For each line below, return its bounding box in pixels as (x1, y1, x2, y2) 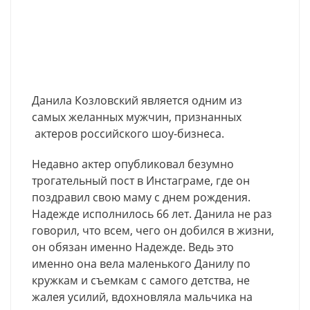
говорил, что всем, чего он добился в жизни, (32, 222, 274, 238)
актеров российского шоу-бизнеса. (32, 125, 224, 141)
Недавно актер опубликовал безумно (32, 156, 234, 172)
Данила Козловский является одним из (32, 92, 242, 108)
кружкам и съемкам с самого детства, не (32, 272, 250, 288)
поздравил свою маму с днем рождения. (32, 189, 250, 205)
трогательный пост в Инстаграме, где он (32, 172, 250, 188)
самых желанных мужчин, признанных (32, 109, 241, 125)
